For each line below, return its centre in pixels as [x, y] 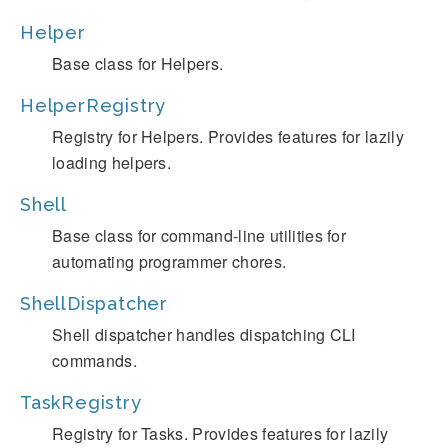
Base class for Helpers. [138, 63]
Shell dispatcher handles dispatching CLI [204, 334]
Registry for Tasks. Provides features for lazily [220, 433]
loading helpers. [112, 162]
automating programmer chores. [169, 261]
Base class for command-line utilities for [199, 235]
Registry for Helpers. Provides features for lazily [228, 136]
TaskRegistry [81, 402]
